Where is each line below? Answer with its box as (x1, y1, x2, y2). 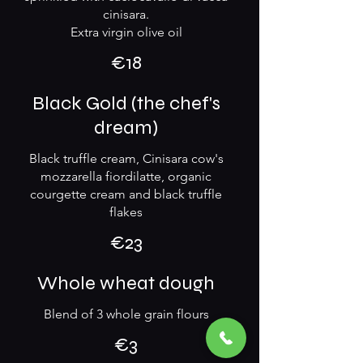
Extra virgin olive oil (70, 24, 182, 40)
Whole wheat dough (37, 271, 215, 295)
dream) (94, 116, 158, 139)
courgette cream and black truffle (30, 186, 222, 202)
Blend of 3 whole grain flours (43, 306, 209, 322)
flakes (109, 204, 143, 220)
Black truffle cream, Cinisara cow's (28, 151, 224, 166)
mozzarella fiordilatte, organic (41, 169, 211, 184)
